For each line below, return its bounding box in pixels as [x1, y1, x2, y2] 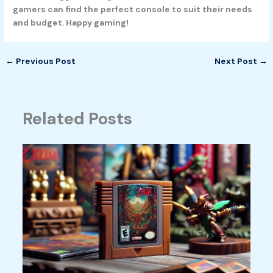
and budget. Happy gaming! [13, 17, 129, 29]
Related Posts [22, 107, 132, 129]
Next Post [214, 55, 259, 67]
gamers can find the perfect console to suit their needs [13, 4, 253, 15]
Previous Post [14, 55, 76, 67]
